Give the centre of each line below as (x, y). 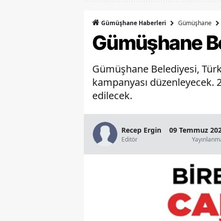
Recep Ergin (141, 130)
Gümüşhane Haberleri (133, 23)
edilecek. (112, 96)
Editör (129, 139)
